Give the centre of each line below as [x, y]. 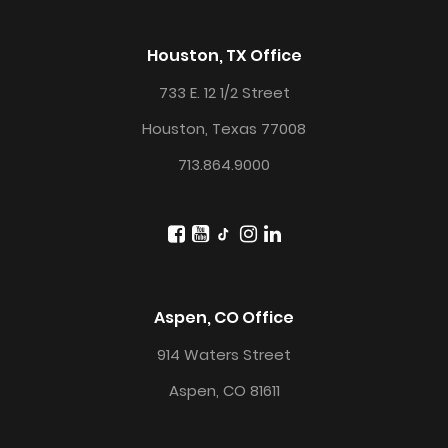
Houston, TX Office [224, 55]
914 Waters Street [224, 354]
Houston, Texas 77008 [224, 128]
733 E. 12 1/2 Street [224, 92]
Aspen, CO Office [224, 317]
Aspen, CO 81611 [224, 390]
